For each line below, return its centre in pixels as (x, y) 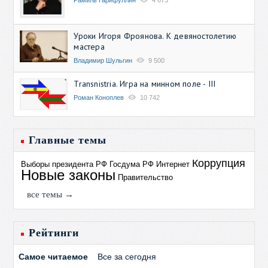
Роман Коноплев (99, 97)
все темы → (51, 194)
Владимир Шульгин (103, 60)
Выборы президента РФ (64, 164)
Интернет (173, 164)
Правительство (146, 177)
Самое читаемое (54, 256)
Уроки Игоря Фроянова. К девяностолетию (155, 36)
